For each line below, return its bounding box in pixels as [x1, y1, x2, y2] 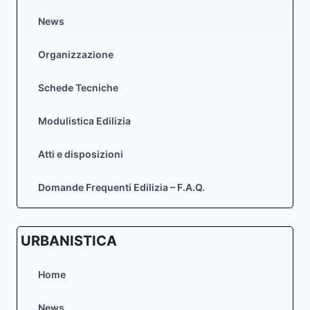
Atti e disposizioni [38, 148, 123, 161]
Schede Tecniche [38, 82, 118, 94]
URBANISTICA [21, 232, 117, 249]
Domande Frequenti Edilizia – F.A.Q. [38, 181, 205, 194]
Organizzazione [38, 48, 113, 61]
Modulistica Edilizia [38, 115, 131, 127]
